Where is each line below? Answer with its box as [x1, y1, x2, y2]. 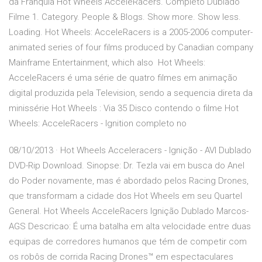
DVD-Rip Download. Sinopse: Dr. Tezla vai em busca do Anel [9, 160, 244, 171]
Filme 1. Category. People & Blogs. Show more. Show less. [9, 12, 241, 23]
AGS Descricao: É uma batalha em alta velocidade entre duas [9, 221, 251, 232]
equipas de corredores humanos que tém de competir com [9, 236, 247, 247]
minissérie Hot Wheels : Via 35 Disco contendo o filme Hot [9, 103, 239, 114]
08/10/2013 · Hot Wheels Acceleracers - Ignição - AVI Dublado [9, 145, 251, 156]
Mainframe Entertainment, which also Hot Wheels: [9, 57, 205, 68]
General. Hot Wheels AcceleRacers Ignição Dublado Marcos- [9, 206, 249, 217]
